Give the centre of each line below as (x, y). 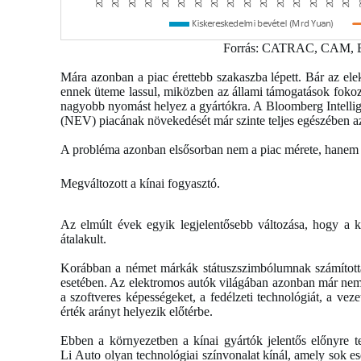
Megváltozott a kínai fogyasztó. (142, 183)
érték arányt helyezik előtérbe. (138, 311)
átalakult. (85, 239)
